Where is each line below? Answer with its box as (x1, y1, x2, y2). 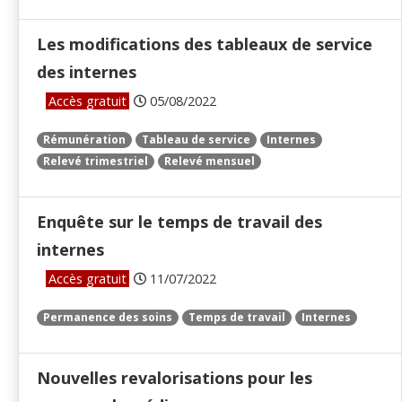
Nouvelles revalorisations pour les (37, 367, 312, 389)
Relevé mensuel (164, 153, 255, 170)
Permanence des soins (43, 310, 172, 326)
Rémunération (43, 132, 126, 148)
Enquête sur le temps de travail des (37, 211, 322, 233)
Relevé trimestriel (43, 153, 148, 170)
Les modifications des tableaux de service (37, 33, 372, 56)
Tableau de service (142, 132, 250, 148)
